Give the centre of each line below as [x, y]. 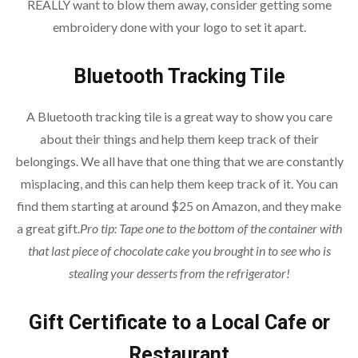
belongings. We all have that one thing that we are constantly [179, 161]
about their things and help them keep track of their [179, 138]
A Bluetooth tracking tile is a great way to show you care [179, 116]
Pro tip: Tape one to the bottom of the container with [211, 228]
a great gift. [48, 228]
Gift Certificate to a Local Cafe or [179, 322]
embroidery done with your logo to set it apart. [179, 26]
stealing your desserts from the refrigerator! [179, 272]
